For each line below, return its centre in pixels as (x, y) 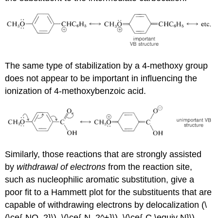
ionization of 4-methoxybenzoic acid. (76, 91)
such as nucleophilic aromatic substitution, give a (100, 179)
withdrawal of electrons (61, 167)
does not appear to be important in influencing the (101, 78)
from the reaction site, (149, 167)
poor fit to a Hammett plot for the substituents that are (109, 192)
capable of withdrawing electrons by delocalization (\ (106, 205)
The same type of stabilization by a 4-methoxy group (107, 65)
